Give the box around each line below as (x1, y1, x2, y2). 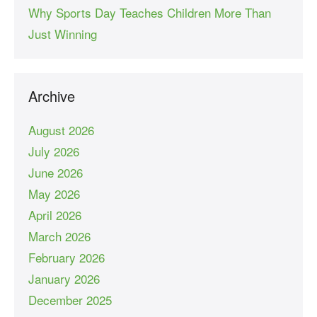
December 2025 (28, 290, 112, 309)
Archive (28, 85, 75, 106)
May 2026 (28, 184, 80, 202)
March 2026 (28, 226, 91, 245)
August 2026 (28, 120, 94, 139)
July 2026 (28, 142, 79, 160)
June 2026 (28, 163, 83, 181)
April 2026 (28, 205, 81, 224)
